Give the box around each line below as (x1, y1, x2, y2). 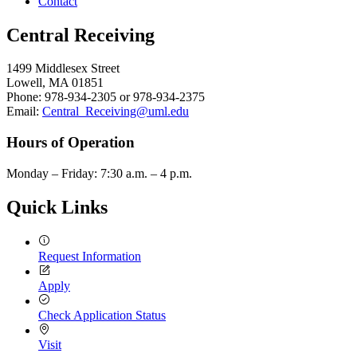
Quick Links (6, 196, 108, 218)
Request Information (38, 249, 141, 263)
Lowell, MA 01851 (6, 76, 104, 90)
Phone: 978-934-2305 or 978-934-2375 (6, 90, 205, 104)
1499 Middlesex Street (6, 61, 120, 76)
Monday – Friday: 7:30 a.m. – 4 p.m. (6, 166, 192, 180)
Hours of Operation (6, 134, 135, 151)
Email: (6, 104, 42, 119)
